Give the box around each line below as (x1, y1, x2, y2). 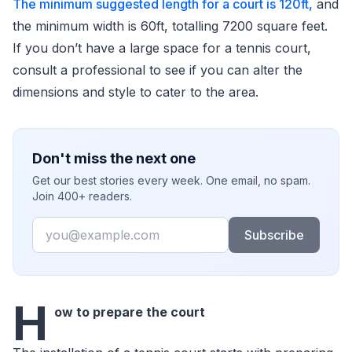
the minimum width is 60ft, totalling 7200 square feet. (13, 18, 328, 34)
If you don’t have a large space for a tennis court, (13, 40, 311, 56)
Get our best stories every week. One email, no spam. (32, 174, 310, 187)
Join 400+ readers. (32, 189, 132, 203)
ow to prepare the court (54, 304, 205, 320)
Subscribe (244, 227, 304, 243)
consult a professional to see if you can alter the (13, 62, 302, 78)
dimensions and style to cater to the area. (13, 84, 258, 100)
